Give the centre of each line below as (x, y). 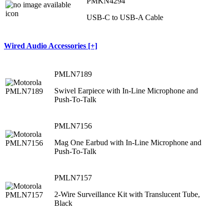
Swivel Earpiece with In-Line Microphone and (126, 91)
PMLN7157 (73, 178)
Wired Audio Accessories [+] (51, 46)
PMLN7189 (73, 74)
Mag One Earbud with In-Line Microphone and (128, 143)
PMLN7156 (73, 126)
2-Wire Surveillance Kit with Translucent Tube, (127, 195)
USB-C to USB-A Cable (125, 17)
